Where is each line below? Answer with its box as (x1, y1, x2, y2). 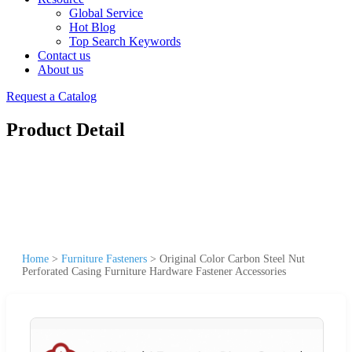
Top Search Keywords (69, 35, 181, 48)
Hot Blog (69, 20, 115, 34)
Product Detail (6, 119, 125, 140)
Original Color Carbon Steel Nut (159, 252, 305, 265)
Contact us (38, 49, 90, 62)
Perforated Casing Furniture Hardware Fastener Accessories (22, 265, 286, 277)
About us (38, 63, 83, 76)
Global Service (69, 6, 143, 20)
